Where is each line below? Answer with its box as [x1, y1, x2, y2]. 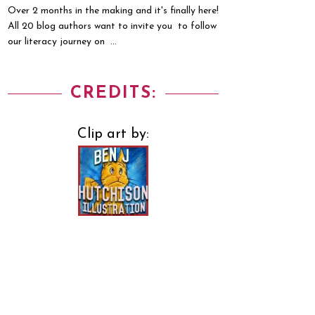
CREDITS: [70, 85, 157, 102]
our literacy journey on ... [8, 37, 117, 47]
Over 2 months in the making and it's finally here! [8, 6, 219, 16]
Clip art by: [77, 127, 149, 141]
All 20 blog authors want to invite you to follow [8, 21, 217, 32]
